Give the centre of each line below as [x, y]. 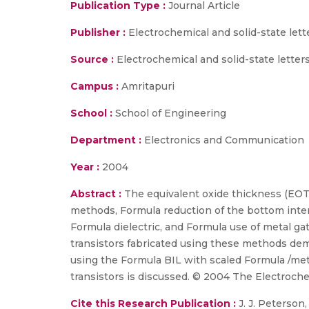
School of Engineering [169, 113]
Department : [106, 140]
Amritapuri [147, 86]
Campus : [94, 86]
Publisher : [99, 32]
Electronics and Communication [223, 140]
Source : [92, 59]
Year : [85, 167]
